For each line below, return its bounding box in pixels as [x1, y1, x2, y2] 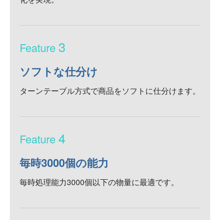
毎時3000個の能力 [20, 154, 109, 170]
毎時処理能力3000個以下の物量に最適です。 [20, 176, 179, 188]
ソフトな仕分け [20, 63, 98, 79]
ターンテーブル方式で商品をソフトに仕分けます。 [20, 84, 200, 96]
